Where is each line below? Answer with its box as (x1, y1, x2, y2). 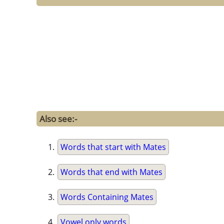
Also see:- (39, 113, 77, 125)
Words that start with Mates (60, 141, 166, 153)
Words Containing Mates (60, 191, 153, 203)
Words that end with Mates (60, 166, 162, 178)
